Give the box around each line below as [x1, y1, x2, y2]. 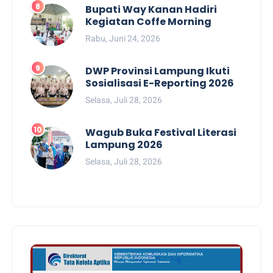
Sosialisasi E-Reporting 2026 [85, 76, 235, 90]
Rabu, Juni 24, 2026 [85, 33, 161, 43]
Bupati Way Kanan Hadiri [85, 2, 218, 16]
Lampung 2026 [85, 137, 163, 152]
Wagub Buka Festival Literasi [85, 125, 237, 140]
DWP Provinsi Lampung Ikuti [85, 63, 230, 78]
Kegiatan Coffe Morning [85, 14, 212, 29]
